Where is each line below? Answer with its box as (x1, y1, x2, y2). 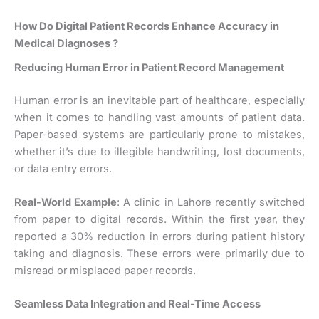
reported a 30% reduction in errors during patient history (14, 230, 305, 244)
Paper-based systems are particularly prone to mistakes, (14, 127, 305, 141)
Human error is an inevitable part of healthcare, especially (14, 93, 305, 107)
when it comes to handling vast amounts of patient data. (14, 110, 305, 124)
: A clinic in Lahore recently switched (117, 196, 305, 209)
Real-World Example (14, 196, 117, 209)
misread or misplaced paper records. (14, 264, 196, 278)
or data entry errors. (14, 162, 112, 175)
